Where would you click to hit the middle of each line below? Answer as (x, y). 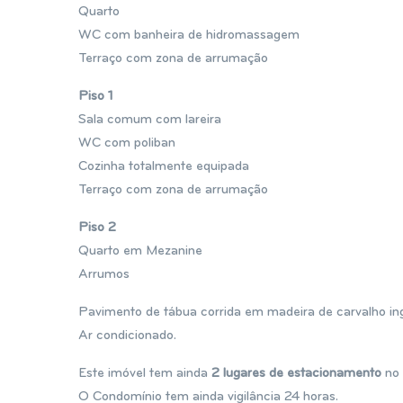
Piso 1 (96, 97)
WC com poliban (127, 143)
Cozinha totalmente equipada (164, 167)
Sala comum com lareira (150, 120)
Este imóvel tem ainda (145, 374)
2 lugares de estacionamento (296, 374)
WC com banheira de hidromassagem (189, 36)
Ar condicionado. (127, 336)
